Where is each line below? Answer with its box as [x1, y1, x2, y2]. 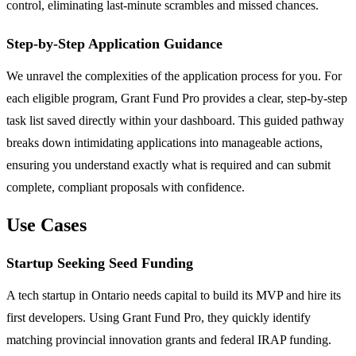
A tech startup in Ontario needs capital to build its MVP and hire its [6, 288, 341, 303]
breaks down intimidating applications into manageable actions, [6, 136, 323, 150]
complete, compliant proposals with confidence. [6, 180, 245, 195]
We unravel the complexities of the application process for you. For [6, 69, 342, 83]
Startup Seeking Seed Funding [6, 255, 193, 272]
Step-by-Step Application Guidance [6, 36, 222, 52]
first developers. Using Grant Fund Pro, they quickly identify [6, 311, 311, 325]
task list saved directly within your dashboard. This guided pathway [6, 114, 344, 128]
